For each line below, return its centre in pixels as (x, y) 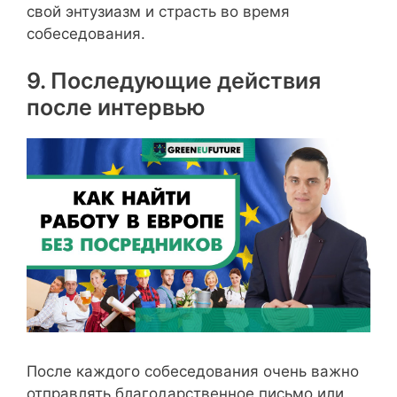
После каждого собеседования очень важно (193, 371)
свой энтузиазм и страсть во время (158, 11)
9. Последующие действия (174, 81)
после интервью (116, 108)
